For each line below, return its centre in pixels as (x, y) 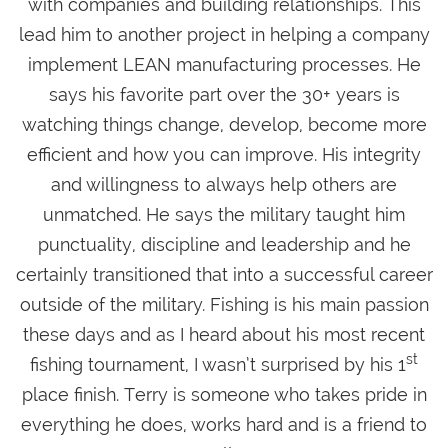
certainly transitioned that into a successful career (224, 275)
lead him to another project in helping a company (224, 35)
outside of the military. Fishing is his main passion (224, 305)
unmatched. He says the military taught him (224, 215)
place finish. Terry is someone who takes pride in (224, 395)
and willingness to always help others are (224, 185)
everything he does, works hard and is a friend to (224, 425)
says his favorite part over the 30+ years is (224, 95)
